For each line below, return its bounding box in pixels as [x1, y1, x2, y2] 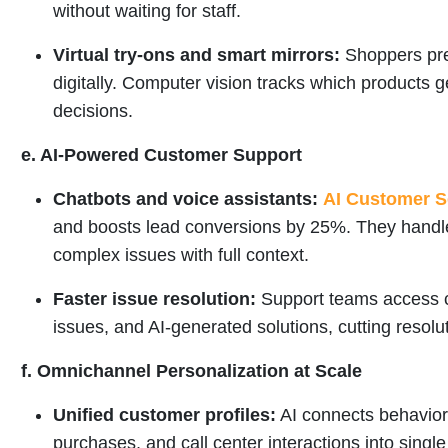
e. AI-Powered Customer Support [21, 144, 302, 165]
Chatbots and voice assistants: [53, 188, 318, 209]
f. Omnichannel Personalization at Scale [21, 360, 362, 381]
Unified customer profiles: [53, 404, 276, 425]
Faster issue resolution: [53, 288, 256, 309]
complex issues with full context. [53, 244, 309, 265]
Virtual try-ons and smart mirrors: [53, 44, 340, 65]
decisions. [53, 100, 133, 121]
